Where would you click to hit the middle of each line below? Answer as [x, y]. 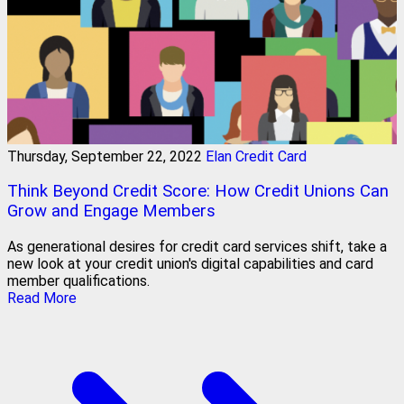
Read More [42, 298]
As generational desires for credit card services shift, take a [197, 246]
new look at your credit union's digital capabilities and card [190, 263]
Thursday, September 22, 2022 [105, 156]
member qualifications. [78, 280]
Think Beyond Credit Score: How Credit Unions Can [198, 192]
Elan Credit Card [256, 156]
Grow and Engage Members [111, 211]
